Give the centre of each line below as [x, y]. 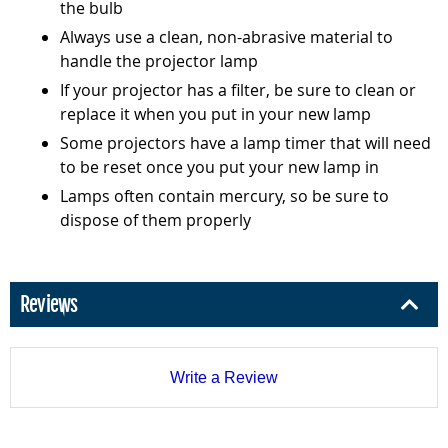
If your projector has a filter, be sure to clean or [238, 90]
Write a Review [224, 377]
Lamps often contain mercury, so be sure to [224, 196]
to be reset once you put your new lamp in [219, 167]
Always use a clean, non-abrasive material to [226, 37]
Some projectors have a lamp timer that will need [245, 143]
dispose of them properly [155, 220]
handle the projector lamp [159, 61]
